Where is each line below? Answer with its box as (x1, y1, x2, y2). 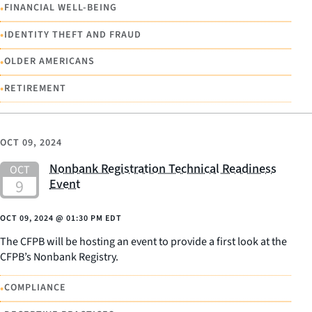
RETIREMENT (4, 81, 66, 95)
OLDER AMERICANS (4, 54, 95, 69)
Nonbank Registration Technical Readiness (49, 159, 276, 178)
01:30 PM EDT (66, 212, 122, 224)
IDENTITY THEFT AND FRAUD (4, 27, 141, 42)
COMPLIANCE (4, 281, 66, 295)
